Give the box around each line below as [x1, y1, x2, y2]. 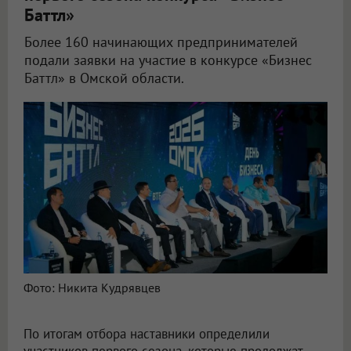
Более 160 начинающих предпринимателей [24, 33, 298, 52]
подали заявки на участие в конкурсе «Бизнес [24, 51, 312, 70]
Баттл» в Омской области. [24, 69, 184, 88]
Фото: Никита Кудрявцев [24, 279, 161, 295]
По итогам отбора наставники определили [24, 324, 270, 342]
